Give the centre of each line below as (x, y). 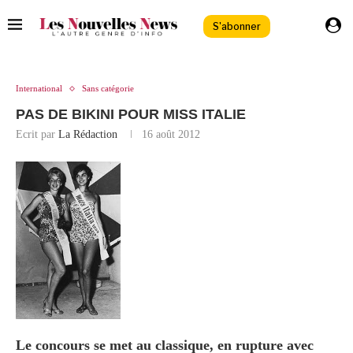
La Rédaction (88, 135)
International (39, 89)
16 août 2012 (171, 135)
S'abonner (237, 26)
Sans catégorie (108, 89)
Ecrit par (37, 135)
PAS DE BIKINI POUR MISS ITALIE (131, 115)
